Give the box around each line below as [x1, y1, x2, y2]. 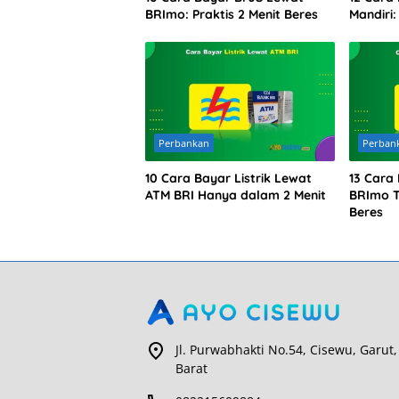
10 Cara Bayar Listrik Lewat [145, 170, 312, 187]
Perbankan [159, 136, 209, 151]
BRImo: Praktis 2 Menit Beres [145, 6, 318, 23]
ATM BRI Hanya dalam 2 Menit [145, 187, 326, 204]
